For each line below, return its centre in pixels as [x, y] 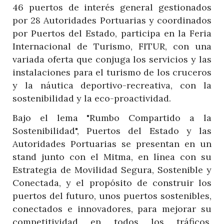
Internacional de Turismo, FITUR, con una [112, 46]
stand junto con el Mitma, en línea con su [112, 156]
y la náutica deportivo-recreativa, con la [112, 85]
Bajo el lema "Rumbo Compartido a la [112, 117]
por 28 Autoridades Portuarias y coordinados [112, 20]
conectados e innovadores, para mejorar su [112, 208]
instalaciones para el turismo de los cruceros [112, 72]
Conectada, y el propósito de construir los [112, 182]
